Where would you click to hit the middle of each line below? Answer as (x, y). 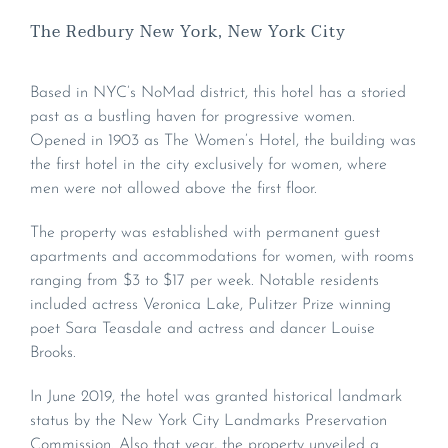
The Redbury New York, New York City (188, 32)
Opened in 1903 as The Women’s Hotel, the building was (223, 141)
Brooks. (53, 353)
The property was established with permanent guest (205, 233)
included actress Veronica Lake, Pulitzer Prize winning (210, 305)
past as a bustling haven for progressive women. (192, 117)
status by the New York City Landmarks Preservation (208, 421)
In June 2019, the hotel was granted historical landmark (216, 397)
